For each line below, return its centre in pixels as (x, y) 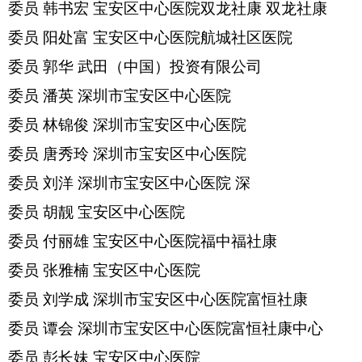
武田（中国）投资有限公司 (170, 67)
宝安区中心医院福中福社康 (185, 241)
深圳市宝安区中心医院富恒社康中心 (200, 328)
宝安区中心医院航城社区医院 (193, 38)
